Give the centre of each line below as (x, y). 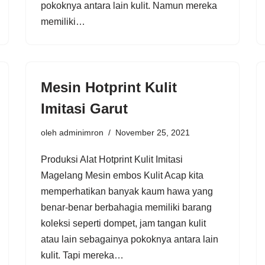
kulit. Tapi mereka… (83, 255)
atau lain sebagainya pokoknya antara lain (130, 239)
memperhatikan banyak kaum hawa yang (127, 191)
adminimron (81, 132)
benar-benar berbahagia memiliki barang (126, 207)
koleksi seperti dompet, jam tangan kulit (123, 223)
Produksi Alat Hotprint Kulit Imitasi (112, 159)
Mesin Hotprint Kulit (109, 87)
